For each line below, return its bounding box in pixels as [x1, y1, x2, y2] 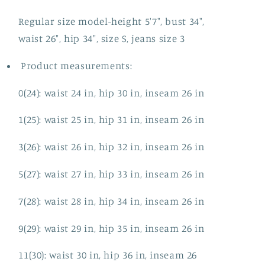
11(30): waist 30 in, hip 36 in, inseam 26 [18, 249, 198, 261]
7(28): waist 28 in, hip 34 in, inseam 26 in [18, 195, 205, 207]
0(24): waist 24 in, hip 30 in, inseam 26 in [18, 86, 205, 99]
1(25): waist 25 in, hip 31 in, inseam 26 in [18, 114, 205, 126]
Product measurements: [21, 59, 132, 72]
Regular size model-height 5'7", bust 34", [18, 15, 205, 27]
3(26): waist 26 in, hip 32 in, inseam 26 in [18, 141, 205, 153]
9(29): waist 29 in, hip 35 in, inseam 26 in [18, 222, 205, 234]
